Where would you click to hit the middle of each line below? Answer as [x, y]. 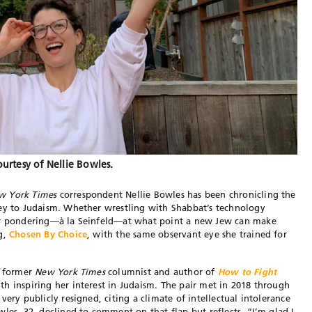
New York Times [70, 271]
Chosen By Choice [48, 234]
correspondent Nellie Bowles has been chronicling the [176, 194]
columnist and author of [161, 271]
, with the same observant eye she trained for [187, 234]
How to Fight [247, 271]
